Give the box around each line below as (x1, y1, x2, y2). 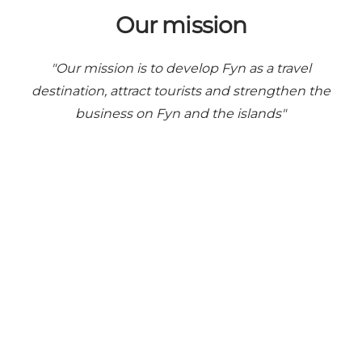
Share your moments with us (40, 252, 322, 276)
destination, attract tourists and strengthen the (31, 83, 330, 99)
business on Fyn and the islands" (75, 106, 287, 122)
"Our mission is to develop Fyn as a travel (50, 61, 311, 77)
